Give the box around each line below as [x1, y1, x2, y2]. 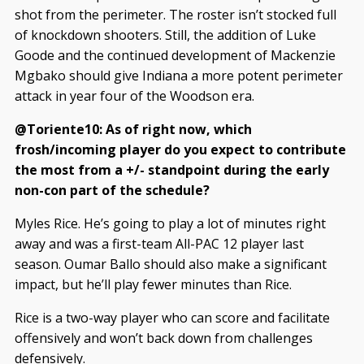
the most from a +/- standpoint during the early [14, 161, 329, 180]
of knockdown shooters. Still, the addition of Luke [14, 26, 316, 45]
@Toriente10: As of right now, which [14, 120, 252, 139]
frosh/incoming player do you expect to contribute [14, 141, 346, 159]
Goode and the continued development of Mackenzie [14, 46, 336, 65]
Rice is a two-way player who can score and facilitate [14, 309, 330, 327]
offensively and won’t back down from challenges [14, 329, 313, 348]
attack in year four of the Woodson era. [14, 87, 254, 106]
